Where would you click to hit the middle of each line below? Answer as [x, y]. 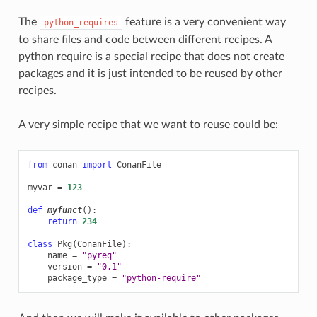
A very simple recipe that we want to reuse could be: [148, 124]
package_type [77, 278]
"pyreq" [99, 255]
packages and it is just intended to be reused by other [150, 73]
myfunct [64, 210]
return [62, 221]
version [64, 266]
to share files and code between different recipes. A [145, 39]
